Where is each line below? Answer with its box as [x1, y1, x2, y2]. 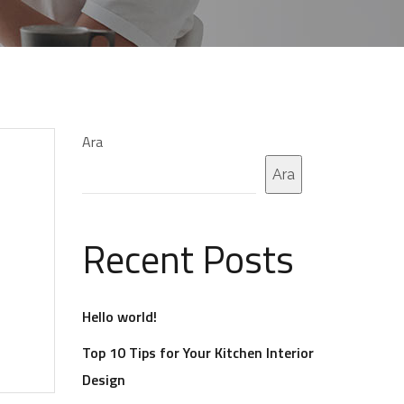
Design [82, 369, 125, 390]
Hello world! [82, 306, 157, 327]
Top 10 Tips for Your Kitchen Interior [82, 342, 314, 363]
